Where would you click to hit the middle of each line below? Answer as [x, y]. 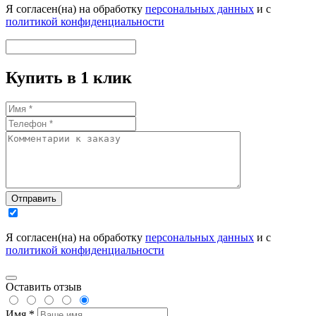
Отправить [34, 199]
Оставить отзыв [44, 287]
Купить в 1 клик [69, 78]
